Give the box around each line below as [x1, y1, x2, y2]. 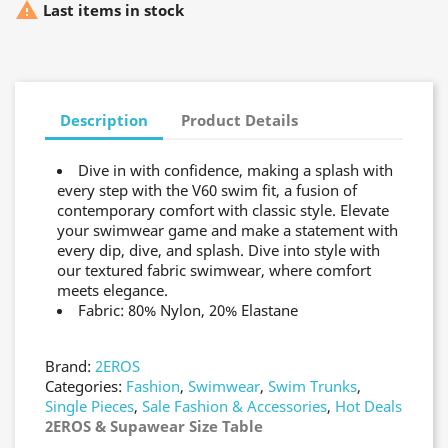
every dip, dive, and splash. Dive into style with [57, 240, 380, 260]
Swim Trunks [268, 376, 357, 396]
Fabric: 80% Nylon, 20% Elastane [78, 300, 298, 320]
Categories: [45, 376, 126, 396]
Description [60, 109, 148, 130]
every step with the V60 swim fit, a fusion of [57, 180, 357, 200]
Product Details [181, 109, 299, 130]
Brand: [45, 356, 95, 376]
